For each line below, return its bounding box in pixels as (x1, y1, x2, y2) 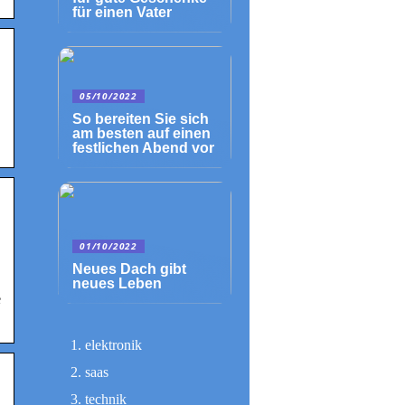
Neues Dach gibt (72, 261, 186, 277)
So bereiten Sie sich (72, 111, 209, 127)
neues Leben (72, 276, 162, 291)
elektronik (85, 337, 142, 353)
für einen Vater (72, 5, 172, 20)
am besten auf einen (72, 126, 211, 141)
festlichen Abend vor (72, 140, 214, 155)
